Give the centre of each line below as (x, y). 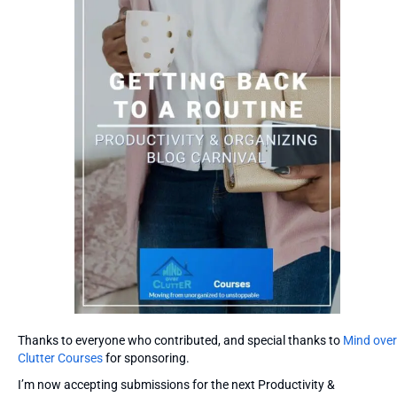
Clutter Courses (60, 358)
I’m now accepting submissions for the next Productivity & (176, 385)
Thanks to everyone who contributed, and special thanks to (180, 341)
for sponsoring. (146, 358)
